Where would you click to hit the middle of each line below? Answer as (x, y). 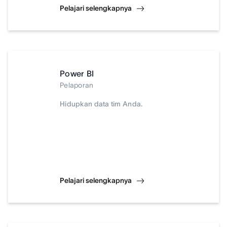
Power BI (77, 73)
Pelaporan (77, 85)
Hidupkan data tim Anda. (101, 104)
